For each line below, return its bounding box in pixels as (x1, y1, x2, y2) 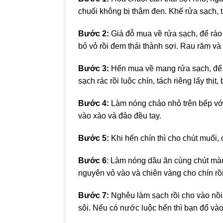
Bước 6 (78, 156, 107, 165)
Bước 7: (78, 191, 109, 200)
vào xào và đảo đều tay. (78, 111, 161, 120)
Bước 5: (78, 134, 109, 143)
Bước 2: (78, 29, 109, 38)
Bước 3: (78, 64, 109, 73)
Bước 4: (78, 99, 109, 108)
